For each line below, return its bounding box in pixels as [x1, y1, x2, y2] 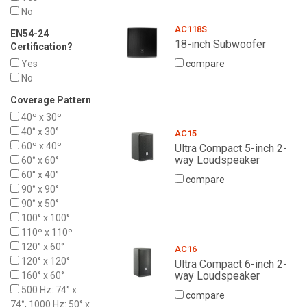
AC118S [174, 24, 207, 35]
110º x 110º [19, 227, 73, 238]
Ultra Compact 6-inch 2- [174, 258, 287, 271]
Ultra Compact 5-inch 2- [174, 142, 287, 156]
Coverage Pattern [10, 95, 91, 106]
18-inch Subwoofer [174, 38, 266, 51]
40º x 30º [19, 112, 62, 123]
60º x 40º [19, 140, 62, 152]
